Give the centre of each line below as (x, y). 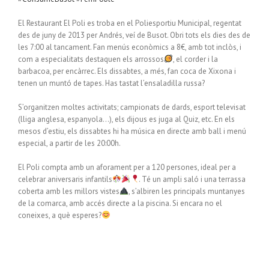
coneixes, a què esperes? (60, 215)
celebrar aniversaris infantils (65, 179)
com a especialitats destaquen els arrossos (91, 59)
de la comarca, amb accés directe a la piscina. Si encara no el (120, 203)
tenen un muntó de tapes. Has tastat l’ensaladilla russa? (111, 83)
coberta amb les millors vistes (69, 191)
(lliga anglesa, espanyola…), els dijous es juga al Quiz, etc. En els (126, 119)
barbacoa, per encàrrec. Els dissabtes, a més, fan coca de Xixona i (127, 71)
